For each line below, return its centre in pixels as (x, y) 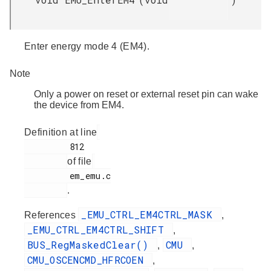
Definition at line (61, 132)
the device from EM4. (79, 105)
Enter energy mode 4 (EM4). (87, 46)
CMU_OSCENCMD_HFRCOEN (89, 260)
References (51, 215)
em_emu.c (47, 175)
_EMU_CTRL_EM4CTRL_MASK (150, 214)
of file (80, 161)
